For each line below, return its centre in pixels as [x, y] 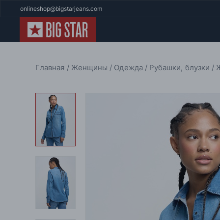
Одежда [129, 68]
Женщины [90, 68]
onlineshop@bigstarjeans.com [61, 9]
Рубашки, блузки [181, 68]
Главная [51, 68]
